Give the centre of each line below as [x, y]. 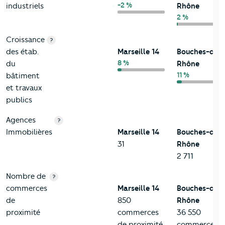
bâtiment [23, 76]
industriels [25, 6]
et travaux [24, 88]
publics [19, 100]
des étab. [22, 52]
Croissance [25, 40]
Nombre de [26, 177]
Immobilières [29, 132]
